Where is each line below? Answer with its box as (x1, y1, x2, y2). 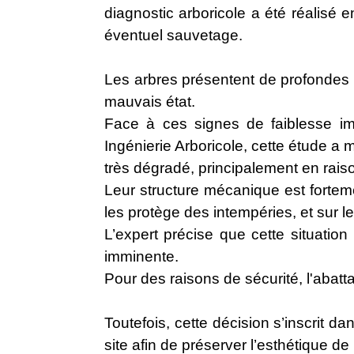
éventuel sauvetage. (104, 27, 247, 44)
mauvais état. (104, 93, 195, 111)
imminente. (104, 248, 183, 265)
